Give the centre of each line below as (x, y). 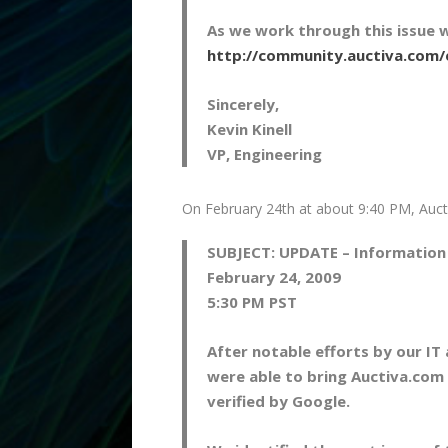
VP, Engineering (264, 153)
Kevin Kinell (249, 128)
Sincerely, (243, 103)
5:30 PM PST (252, 301)
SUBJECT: (243, 251)
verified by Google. (278, 400)
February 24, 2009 (274, 276)
